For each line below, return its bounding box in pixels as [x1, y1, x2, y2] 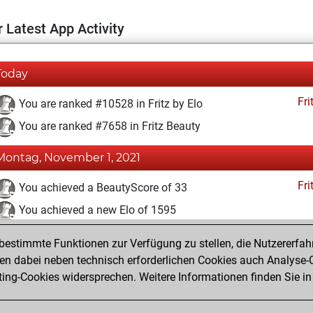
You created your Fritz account [16, 226, 168, 240]
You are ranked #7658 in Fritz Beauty [16, 119, 201, 133]
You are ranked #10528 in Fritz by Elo [16, 97, 203, 111]
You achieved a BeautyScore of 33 [16, 181, 187, 195]
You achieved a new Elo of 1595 [16, 203, 176, 217]
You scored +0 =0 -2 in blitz [16, 270, 152, 284]
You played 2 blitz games [16, 248, 143, 262]
